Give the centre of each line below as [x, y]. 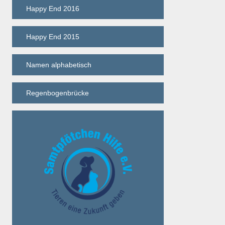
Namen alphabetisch [59, 65]
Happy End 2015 [53, 37]
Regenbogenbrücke [58, 93]
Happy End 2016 [53, 9]
